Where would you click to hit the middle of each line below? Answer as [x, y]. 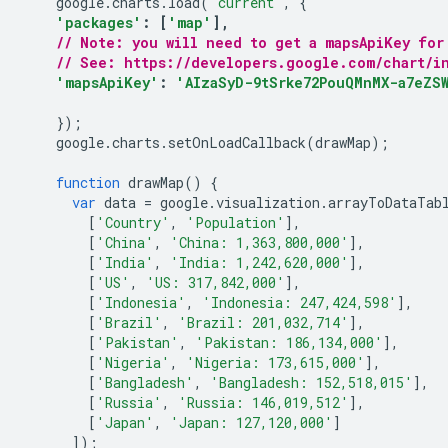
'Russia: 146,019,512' [263, 402]
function [88, 182]
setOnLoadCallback [237, 142]
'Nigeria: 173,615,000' [275, 362]
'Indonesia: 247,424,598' [299, 302]
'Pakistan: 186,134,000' [289, 342]
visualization [268, 202]
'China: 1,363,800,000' [259, 242]
